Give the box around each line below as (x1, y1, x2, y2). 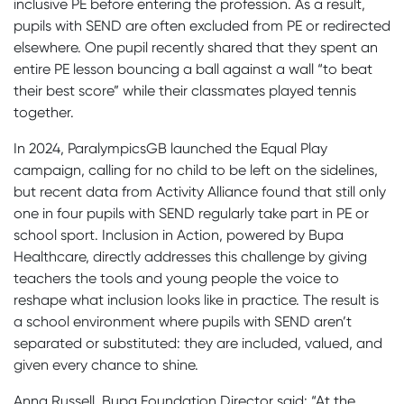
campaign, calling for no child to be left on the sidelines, (14, 161, 378, 179)
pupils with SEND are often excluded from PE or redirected (14, 16, 390, 34)
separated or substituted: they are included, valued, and (14, 334, 382, 352)
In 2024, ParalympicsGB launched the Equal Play (14, 139, 327, 157)
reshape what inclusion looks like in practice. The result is (14, 290, 379, 308)
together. (14, 103, 74, 121)
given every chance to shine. (14, 355, 198, 373)
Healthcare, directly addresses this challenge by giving (14, 247, 367, 265)
